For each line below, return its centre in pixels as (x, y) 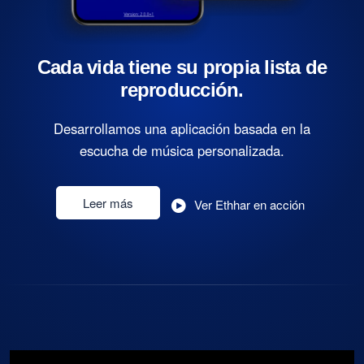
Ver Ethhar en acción (249, 204)
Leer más (108, 203)
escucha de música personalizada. (182, 151)
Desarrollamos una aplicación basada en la (182, 129)
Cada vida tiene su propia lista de (182, 67)
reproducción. (182, 90)
